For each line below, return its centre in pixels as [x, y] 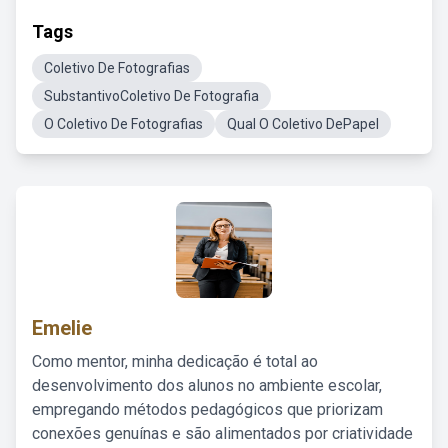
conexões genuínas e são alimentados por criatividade [222, 433]
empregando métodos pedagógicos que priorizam [207, 409]
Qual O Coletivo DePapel [303, 124]
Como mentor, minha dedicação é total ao [175, 361]
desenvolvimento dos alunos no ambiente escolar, [207, 385]
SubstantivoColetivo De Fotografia [151, 96]
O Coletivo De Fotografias [123, 124]
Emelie [62, 328]
